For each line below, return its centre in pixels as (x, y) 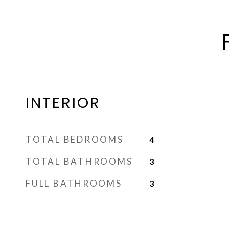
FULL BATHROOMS (74, 183)
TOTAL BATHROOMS (79, 161)
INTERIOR (63, 103)
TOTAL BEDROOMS (75, 139)
